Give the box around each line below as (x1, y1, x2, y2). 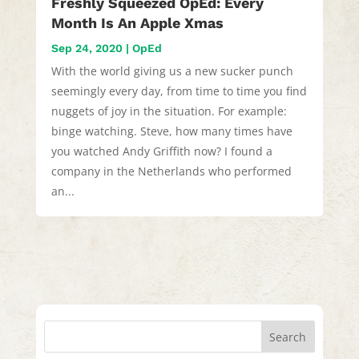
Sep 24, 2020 (50, 42, 123, 55)
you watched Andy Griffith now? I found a (50, 143, 272, 159)
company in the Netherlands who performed (50, 163, 292, 179)
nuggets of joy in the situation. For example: (50, 103, 287, 119)
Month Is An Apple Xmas (50, 14, 224, 32)
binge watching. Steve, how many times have (50, 123, 292, 139)
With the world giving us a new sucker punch (50, 63, 293, 79)
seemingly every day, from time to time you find (50, 83, 307, 99)
